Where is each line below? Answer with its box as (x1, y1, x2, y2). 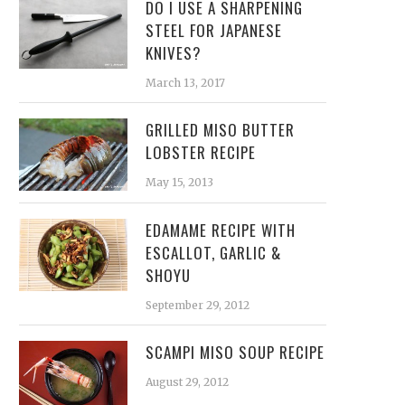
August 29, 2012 (146, 375, 229, 389)
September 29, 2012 (146, 298, 250, 312)
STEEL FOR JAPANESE (146, 19, 282, 42)
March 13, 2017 (146, 76, 225, 89)
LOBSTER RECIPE (146, 141, 256, 164)
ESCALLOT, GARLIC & (146, 241, 281, 264)
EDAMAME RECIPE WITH (146, 219, 296, 241)
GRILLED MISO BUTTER (146, 118, 295, 141)
